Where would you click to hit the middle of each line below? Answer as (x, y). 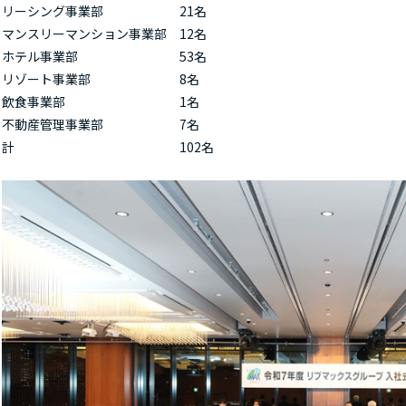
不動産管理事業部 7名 (101, 124)
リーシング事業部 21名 (104, 11)
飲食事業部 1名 (101, 101)
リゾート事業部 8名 (101, 79)
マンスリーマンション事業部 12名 (104, 34)
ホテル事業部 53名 (104, 56)
